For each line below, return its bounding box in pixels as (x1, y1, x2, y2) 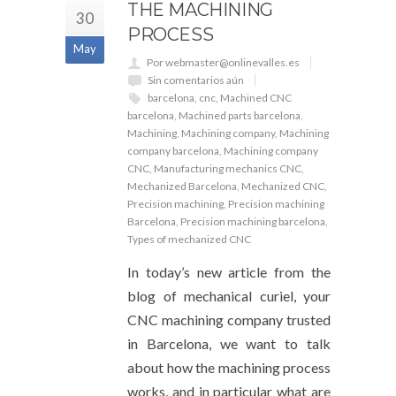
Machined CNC (220, 90, 292, 104)
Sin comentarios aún (148, 72, 244, 87)
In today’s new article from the (127, 263, 331, 280)
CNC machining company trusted (127, 310, 331, 328)
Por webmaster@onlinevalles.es (147, 55, 300, 69)
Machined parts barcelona (179, 108, 301, 122)
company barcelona (127, 143, 219, 157)
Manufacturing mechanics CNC (154, 161, 301, 175)
